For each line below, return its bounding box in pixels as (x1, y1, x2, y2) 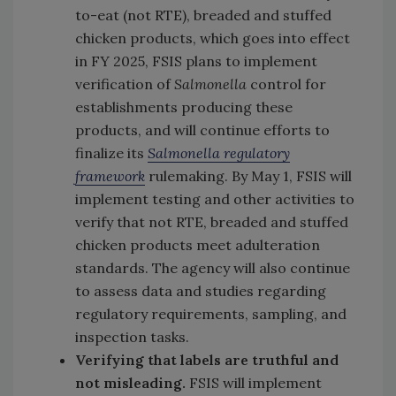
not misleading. (75, 373, 189, 392)
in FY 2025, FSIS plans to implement (75, 51, 317, 70)
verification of (75, 74, 174, 93)
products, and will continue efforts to (75, 120, 330, 139)
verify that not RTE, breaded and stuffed (75, 212, 348, 231)
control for (247, 74, 326, 93)
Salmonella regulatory (148, 143, 290, 162)
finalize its (75, 143, 148, 162)
